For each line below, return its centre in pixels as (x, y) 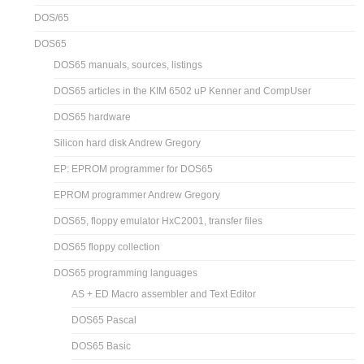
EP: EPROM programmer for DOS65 (134, 169)
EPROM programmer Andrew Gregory (137, 195)
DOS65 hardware (93, 117)
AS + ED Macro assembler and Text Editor (164, 295)
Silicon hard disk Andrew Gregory (128, 143)
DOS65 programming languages (126, 273)
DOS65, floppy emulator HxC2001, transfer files (158, 221)
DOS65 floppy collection (107, 247)
